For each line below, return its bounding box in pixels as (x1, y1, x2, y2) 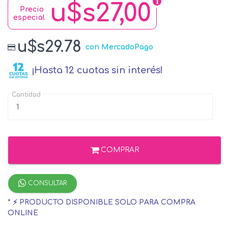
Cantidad (12, 91, 41, 99)
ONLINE (8, 209, 38, 217)
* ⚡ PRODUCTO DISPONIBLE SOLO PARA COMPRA (8, 198, 195, 207)
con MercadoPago (85, 43, 153, 51)
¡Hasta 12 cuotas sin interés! (32, 65, 163, 75)
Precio (20, 6, 44, 14)
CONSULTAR (26, 180, 67, 187)
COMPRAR (98, 146, 139, 154)
